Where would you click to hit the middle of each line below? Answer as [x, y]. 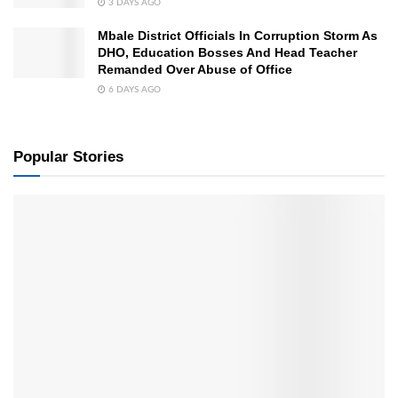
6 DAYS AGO [133, 89]
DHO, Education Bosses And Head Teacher [227, 52]
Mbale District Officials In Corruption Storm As [238, 35]
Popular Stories [68, 156]
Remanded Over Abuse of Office [195, 69]
